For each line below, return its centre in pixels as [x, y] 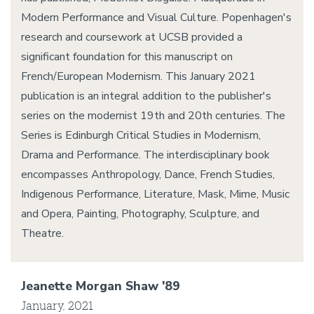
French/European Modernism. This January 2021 [138, 76]
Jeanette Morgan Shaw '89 [101, 286]
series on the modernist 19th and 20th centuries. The [153, 116]
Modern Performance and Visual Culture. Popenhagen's [156, 18]
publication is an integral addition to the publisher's [146, 96]
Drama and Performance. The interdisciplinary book [145, 155]
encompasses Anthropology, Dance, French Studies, [148, 175]
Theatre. [42, 233]
